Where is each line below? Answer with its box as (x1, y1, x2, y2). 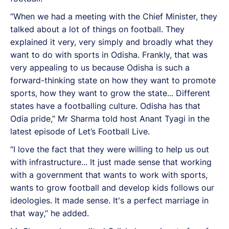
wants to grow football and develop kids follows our (10, 182, 214, 193)
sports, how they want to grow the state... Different (10, 87, 210, 98)
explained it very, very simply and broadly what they (10, 36, 213, 47)
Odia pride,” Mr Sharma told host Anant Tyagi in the (10, 113, 210, 124)
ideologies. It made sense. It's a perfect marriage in (10, 195, 209, 205)
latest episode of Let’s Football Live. (10, 126, 150, 136)
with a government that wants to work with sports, (10, 169, 208, 180)
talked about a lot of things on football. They (10, 24, 185, 34)
